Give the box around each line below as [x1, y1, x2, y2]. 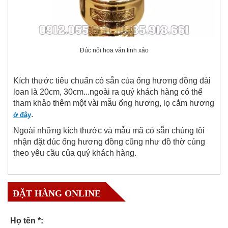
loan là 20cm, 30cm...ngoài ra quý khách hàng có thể [13, 87, 203, 96]
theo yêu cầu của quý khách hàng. [13, 148, 136, 157]
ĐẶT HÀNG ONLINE [13, 188, 101, 198]
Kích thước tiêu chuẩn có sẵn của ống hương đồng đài [13, 76, 211, 85]
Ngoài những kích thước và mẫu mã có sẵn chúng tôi [13, 126, 205, 135]
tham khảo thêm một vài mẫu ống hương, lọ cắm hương [13, 98, 214, 107]
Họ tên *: [10, 216, 43, 225]
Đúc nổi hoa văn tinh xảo [79, 46, 149, 54]
